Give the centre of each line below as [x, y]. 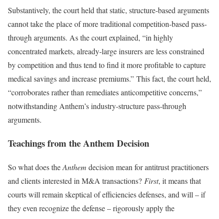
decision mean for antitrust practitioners [148, 167]
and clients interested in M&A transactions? [76, 181]
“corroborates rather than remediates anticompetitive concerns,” [105, 92]
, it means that [180, 181]
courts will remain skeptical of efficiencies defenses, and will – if [107, 195]
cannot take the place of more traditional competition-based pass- [107, 23]
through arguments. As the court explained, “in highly [90, 37]
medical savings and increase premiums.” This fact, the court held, [109, 78]
